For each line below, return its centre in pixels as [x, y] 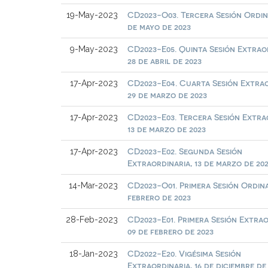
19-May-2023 [92, 15]
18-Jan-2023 [94, 253]
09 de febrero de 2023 [171, 231]
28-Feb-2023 [92, 219]
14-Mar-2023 [94, 185]
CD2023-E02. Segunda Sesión [185, 151]
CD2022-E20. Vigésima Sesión [185, 253]
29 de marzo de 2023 [167, 95]
